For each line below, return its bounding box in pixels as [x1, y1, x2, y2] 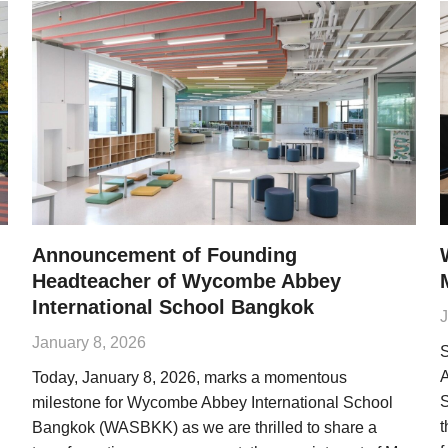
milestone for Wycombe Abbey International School [32, 394, 393, 411]
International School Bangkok [32, 296, 314, 318]
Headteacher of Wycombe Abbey [32, 270, 341, 292]
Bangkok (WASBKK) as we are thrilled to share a [32, 419, 377, 436]
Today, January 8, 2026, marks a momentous [32, 369, 347, 386]
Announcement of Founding [32, 244, 297, 266]
